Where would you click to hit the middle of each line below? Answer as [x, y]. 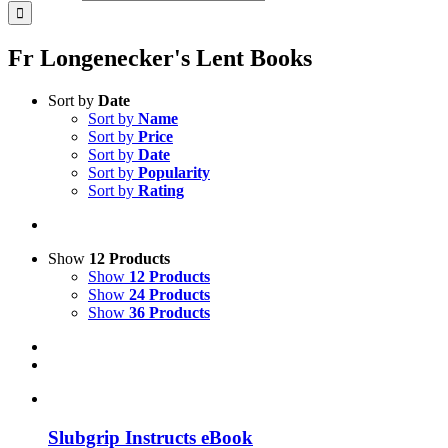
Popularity [174, 172]
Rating [161, 190]
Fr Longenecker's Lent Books [160, 57]
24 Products [169, 294]
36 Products [169, 312]
